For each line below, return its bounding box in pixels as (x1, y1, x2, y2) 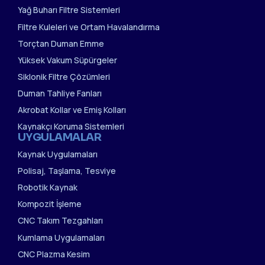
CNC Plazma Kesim (18, 248, 90, 260)
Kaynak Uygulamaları (18, 148, 98, 160)
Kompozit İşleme (18, 198, 82, 210)
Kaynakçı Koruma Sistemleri (18, 121, 124, 132)
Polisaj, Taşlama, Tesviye (18, 165, 116, 177)
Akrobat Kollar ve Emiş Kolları (18, 104, 126, 115)
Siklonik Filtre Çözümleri (18, 70, 110, 82)
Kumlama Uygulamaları (18, 231, 105, 243)
